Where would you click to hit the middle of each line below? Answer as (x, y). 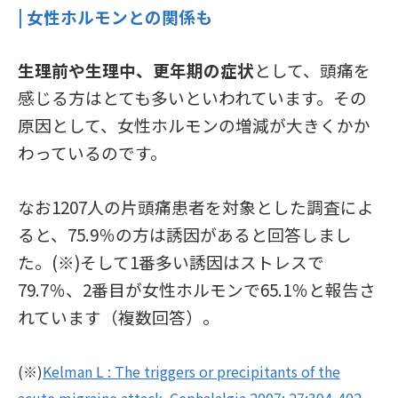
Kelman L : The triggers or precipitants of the (191, 372)
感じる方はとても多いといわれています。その (192, 98)
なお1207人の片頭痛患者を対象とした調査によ (196, 207)
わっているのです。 (92, 153)
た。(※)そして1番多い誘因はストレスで (171, 262)
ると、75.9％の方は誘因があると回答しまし (185, 235)
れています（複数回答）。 (119, 317)
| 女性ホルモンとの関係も (117, 17)
